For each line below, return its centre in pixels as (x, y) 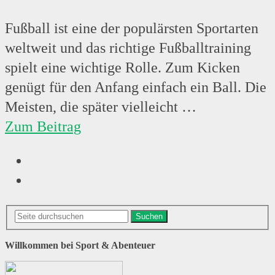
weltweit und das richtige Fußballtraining (128, 48)
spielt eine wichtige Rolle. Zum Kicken (122, 68)
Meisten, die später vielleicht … (101, 107)
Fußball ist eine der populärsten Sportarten (132, 29)
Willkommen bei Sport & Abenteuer (80, 245)
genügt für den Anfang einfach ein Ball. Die (136, 87)
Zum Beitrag (43, 127)
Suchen (149, 216)
